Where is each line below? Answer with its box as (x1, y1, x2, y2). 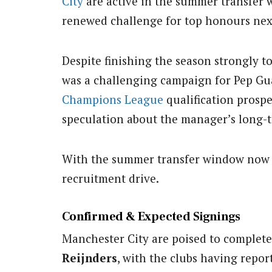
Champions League (62, 92, 163, 107)
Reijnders (62, 250, 117, 265)
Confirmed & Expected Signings (62, 208, 241, 225)
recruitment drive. (62, 171, 159, 186)
